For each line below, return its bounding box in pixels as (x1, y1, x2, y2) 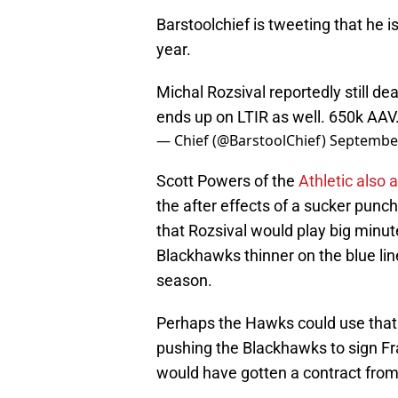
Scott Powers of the (156, 171, 295, 191)
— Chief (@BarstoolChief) (156, 131, 330, 151)
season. (156, 271, 212, 291)
